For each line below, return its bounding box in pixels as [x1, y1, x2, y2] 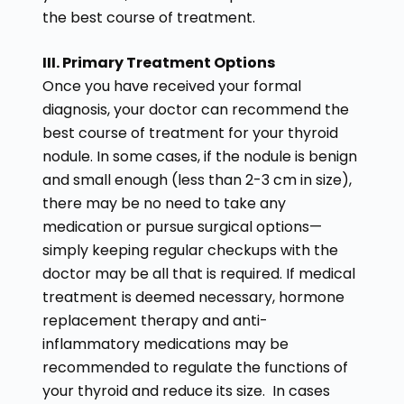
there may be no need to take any [41, 192, 286, 214]
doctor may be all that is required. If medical [41, 262, 355, 284]
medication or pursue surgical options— [41, 216, 322, 237]
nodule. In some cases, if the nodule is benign [41, 145, 357, 167]
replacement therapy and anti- [41, 309, 268, 331]
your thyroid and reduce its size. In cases [41, 380, 330, 401]
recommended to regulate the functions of [41, 356, 348, 378]
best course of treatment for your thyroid [41, 122, 338, 143]
